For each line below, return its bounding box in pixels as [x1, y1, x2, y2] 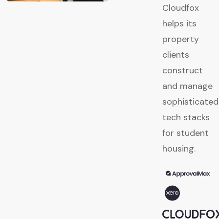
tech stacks [162, 111, 210, 124]
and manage [162, 80, 213, 92]
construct [162, 65, 203, 77]
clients [162, 49, 189, 61]
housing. [162, 143, 196, 155]
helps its [162, 18, 197, 30]
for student [162, 127, 209, 139]
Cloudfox [162, 2, 199, 14]
